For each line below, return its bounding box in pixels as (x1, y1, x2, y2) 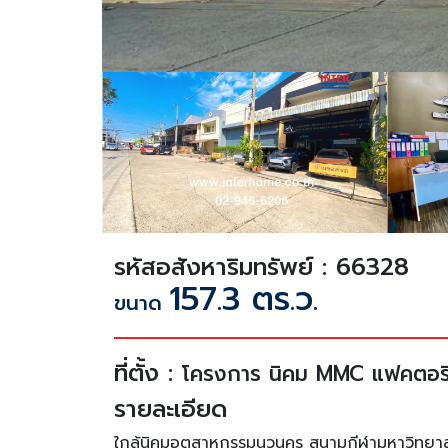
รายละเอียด (114, 390, 227, 427)
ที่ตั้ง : (114, 354, 182, 391)
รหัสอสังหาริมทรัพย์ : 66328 (114, 248, 409, 285)
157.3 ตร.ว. (169, 274, 318, 324)
